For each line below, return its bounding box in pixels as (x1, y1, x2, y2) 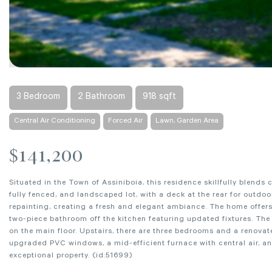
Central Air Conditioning (14, 117, 95, 126)
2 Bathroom (78, 92, 125, 103)
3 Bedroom (16, 92, 60, 103)
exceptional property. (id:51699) (9, 252, 132, 261)
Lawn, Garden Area (155, 117, 219, 126)
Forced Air (108, 117, 143, 126)
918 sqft (143, 92, 176, 103)
